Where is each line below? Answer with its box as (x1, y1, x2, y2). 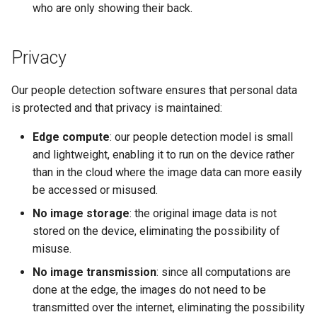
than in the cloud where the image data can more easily (33, 165, 302, 179)
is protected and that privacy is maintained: (11, 100, 222, 115)
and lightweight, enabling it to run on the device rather (33, 147, 294, 161)
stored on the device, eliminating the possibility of (33, 224, 280, 238)
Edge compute (33, 129, 110, 144)
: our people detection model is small (110, 129, 293, 144)
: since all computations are (156, 265, 291, 279)
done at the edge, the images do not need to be (33, 282, 266, 296)
